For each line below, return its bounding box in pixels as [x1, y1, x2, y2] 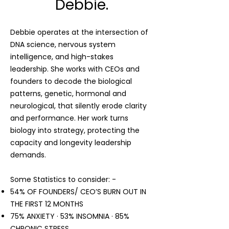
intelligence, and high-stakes [10, 52, 113, 62]
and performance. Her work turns [10, 113, 128, 123]
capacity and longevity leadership [10, 138, 131, 148]
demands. [10, 150, 46, 160]
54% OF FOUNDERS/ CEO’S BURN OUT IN [10, 187, 146, 197]
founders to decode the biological [10, 76, 132, 86]
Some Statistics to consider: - [10, 174, 116, 185]
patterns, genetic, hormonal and [10, 88, 126, 99]
